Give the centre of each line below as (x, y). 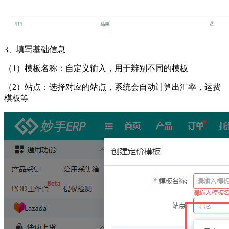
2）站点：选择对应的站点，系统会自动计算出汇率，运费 (117, 87)
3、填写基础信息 (35, 49)
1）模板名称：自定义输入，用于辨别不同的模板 (100, 68)
